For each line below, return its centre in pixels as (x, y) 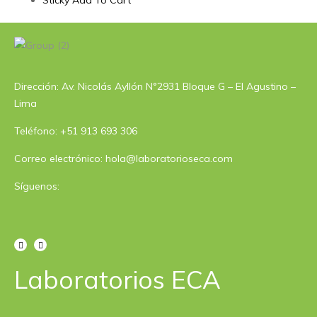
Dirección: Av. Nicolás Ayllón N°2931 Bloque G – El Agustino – (155, 86)
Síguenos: (37, 186)
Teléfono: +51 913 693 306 (76, 131)
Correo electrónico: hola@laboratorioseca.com (123, 158)
